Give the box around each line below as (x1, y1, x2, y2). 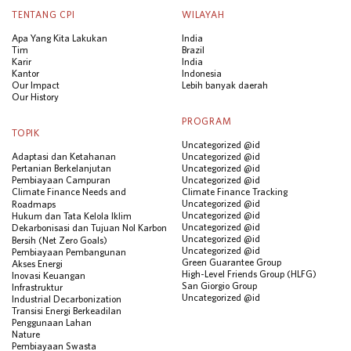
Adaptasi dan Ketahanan (12, 150, 116, 161)
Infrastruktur (12, 281, 63, 292)
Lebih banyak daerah (182, 79, 268, 90)
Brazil (182, 44, 204, 55)
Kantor (12, 67, 39, 78)
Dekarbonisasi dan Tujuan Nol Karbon (12, 222, 167, 233)
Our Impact (12, 79, 60, 90)
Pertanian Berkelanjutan (12, 162, 111, 173)
